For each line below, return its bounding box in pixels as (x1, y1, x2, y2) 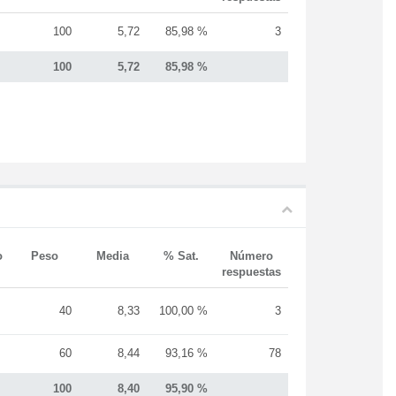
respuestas (222, 265, 281, 278)
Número (230, 249, 273, 263)
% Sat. (163, 249, 199, 263)
